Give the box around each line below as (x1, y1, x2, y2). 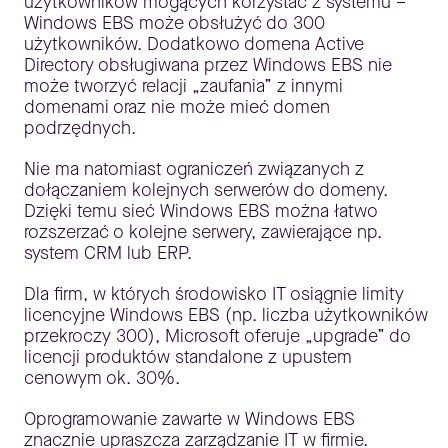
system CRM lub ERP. (24, 241, 192, 265)
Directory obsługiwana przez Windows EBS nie (24, 53, 392, 77)
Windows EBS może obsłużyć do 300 (24, 11, 325, 35)
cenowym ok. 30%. (24, 366, 180, 390)
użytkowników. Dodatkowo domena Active (24, 32, 364, 56)
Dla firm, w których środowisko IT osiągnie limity (24, 282, 404, 306)
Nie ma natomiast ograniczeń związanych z (24, 157, 364, 181)
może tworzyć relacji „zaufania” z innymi (24, 74, 343, 98)
